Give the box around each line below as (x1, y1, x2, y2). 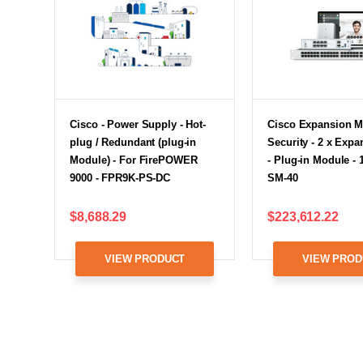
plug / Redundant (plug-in (70, 135, 197, 148)
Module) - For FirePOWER (70, 153, 198, 166)
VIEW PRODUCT (105, 252, 186, 265)
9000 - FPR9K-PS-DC (70, 171, 171, 184)
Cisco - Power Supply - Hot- (70, 117, 206, 130)
